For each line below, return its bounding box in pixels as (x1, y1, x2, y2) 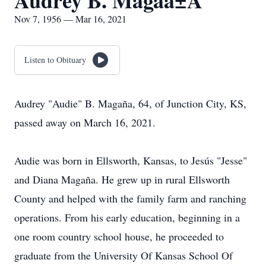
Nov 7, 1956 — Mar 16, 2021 (14, 12, 126, 25)
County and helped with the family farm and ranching (14, 191, 246, 205)
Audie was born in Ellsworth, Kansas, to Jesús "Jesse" (14, 153, 247, 167)
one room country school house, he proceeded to (14, 229, 224, 243)
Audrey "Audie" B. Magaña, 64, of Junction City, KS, (14, 96, 246, 110)
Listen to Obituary (24, 54, 86, 65)
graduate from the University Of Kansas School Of (14, 248, 233, 262)
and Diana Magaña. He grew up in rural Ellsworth (14, 172, 230, 186)
